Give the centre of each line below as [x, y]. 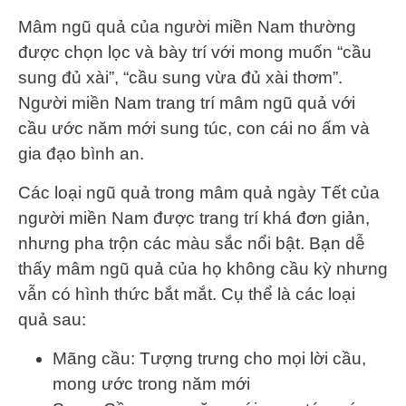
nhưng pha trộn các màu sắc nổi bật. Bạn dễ [192, 244]
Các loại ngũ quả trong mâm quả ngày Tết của [199, 193]
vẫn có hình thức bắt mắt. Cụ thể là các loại [187, 295]
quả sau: [54, 320]
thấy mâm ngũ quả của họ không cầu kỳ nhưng [203, 269]
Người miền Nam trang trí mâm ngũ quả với [187, 103]
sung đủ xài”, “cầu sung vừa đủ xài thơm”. [180, 78]
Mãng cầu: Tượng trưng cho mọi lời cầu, [209, 359]
